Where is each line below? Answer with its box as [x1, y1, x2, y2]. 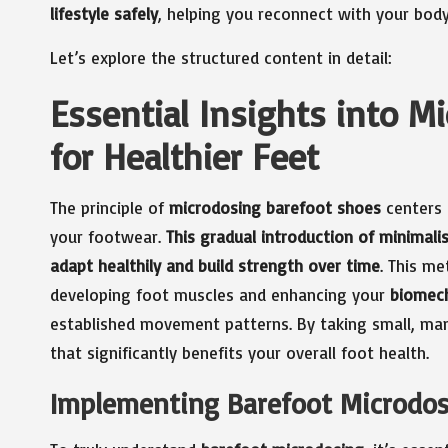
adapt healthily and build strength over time [50, 254, 380, 276]
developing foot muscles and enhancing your [50, 283, 390, 305]
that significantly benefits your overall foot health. [50, 341, 429, 363]
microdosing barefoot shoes [169, 196, 381, 218]
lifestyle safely [50, 2, 158, 24]
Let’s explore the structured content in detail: [50, 46, 392, 68]
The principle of [50, 196, 169, 218]
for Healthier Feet [50, 133, 319, 179]
